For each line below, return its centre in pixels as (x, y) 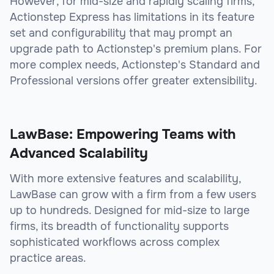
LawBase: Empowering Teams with (123, 135)
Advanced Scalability (79, 154)
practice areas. (48, 258)
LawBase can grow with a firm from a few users (133, 195)
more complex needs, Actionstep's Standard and (135, 65)
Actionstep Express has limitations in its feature (132, 17)
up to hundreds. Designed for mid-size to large (130, 211)
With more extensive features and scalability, (125, 179)
